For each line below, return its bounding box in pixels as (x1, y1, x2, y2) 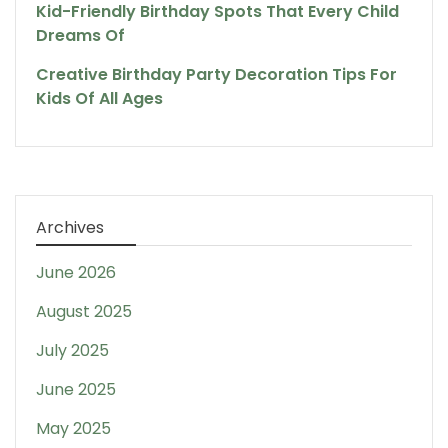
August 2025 (36, 299, 132, 323)
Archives (36, 215, 104, 239)
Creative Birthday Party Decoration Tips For (36, 62, 397, 86)
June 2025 (36, 377, 116, 401)
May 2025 (36, 416, 111, 440)
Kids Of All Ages (36, 86, 163, 110)
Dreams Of (36, 23, 125, 47)
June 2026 (36, 260, 116, 284)
